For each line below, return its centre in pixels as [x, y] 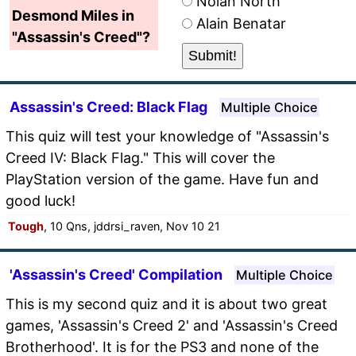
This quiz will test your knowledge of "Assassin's [167, 136]
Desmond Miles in [73, 15]
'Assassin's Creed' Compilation [116, 274]
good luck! [41, 200]
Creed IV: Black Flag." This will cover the [140, 157]
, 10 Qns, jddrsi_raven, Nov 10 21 [132, 226]
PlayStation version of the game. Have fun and [162, 179]
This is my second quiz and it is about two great [166, 304]
